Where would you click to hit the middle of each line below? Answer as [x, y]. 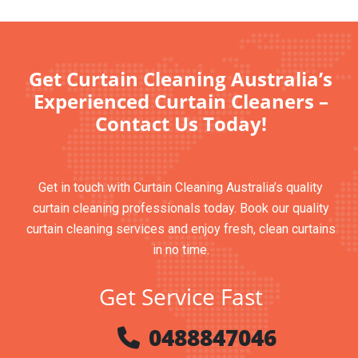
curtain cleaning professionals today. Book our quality [181, 208]
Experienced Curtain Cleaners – [181, 101]
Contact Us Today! [181, 123]
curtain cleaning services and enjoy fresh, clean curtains [181, 229]
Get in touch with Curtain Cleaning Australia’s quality [181, 187]
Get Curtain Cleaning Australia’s [181, 79]
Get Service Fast [181, 296]
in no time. [181, 250]
